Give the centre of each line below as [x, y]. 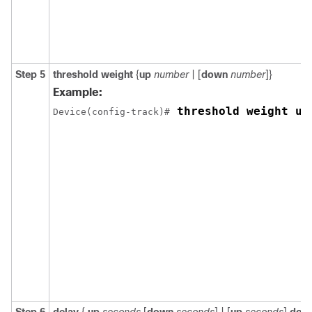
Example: [78, 92]
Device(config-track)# [111, 112]
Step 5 [30, 75]
